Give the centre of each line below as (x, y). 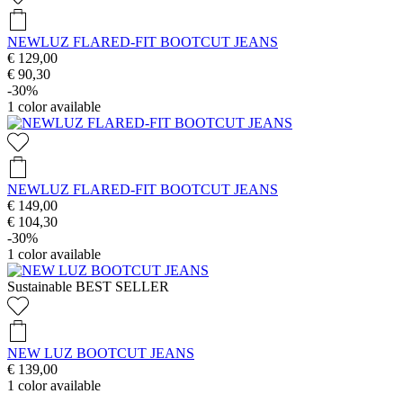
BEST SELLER (122, 286)
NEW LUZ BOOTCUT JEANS (101, 353)
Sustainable (40, 286)
